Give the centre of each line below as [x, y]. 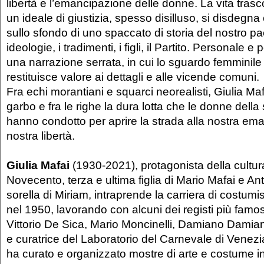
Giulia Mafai [39, 165]
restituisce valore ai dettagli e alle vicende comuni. [133, 76]
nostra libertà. [41, 135]
